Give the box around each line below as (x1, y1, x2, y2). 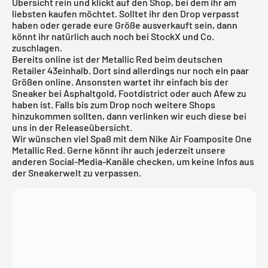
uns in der (12, 121, 55, 133)
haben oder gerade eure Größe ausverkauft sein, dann (12, 19, 237, 31)
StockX (151, 30, 181, 42)
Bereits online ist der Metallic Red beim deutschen (12, 53, 223, 65)
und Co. (181, 30, 214, 42)
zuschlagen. (12, 41, 62, 53)
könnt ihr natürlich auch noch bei (12, 30, 151, 42)
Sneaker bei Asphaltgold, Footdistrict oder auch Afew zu (12, 87, 246, 99)
